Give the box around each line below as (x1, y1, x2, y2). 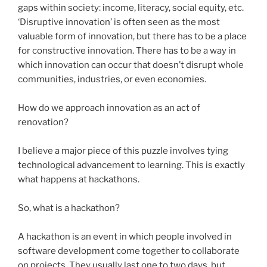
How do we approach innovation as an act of (18, 103, 200, 114)
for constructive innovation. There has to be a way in (18, 45, 236, 57)
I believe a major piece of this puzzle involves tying (18, 145, 228, 157)
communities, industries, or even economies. (18, 74, 206, 85)
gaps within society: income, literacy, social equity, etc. (18, 2, 244, 14)
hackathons (89, 174, 138, 185)
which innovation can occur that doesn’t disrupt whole (18, 60, 244, 71)
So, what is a (18, 203, 71, 214)
